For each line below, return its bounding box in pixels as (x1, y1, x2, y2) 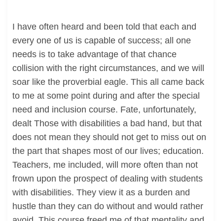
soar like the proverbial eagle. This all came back (12, 77, 204, 87)
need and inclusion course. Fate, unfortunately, (12, 105, 196, 114)
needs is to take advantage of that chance (12, 49, 177, 59)
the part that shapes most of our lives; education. (12, 146, 204, 156)
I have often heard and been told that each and (12, 22, 196, 32)
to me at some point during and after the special (12, 91, 200, 101)
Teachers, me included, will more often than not (12, 160, 198, 170)
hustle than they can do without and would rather (12, 201, 203, 211)
